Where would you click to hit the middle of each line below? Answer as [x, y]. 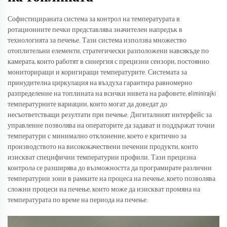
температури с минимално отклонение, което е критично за [97, 136]
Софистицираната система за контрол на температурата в [94, 19]
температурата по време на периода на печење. [78, 200]
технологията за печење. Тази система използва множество [97, 40]
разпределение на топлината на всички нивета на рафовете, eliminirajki [112, 93]
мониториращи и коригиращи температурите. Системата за [97, 72]
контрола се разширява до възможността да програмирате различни [110, 168]
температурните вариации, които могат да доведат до [87, 104]
